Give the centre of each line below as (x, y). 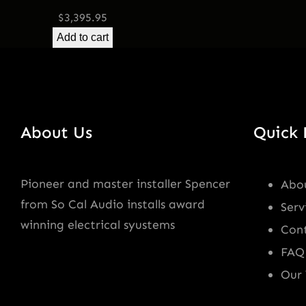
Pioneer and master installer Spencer (125, 184)
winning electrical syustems (98, 225)
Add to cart (83, 38)
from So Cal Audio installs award (113, 205)
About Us (56, 133)
